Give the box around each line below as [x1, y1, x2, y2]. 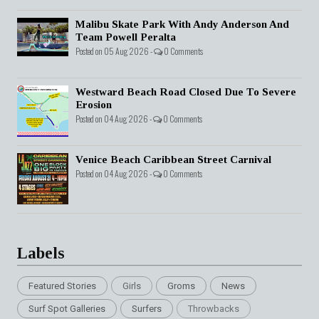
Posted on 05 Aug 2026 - [75, 45, 154, 58]
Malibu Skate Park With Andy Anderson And [75, 19, 289, 31]
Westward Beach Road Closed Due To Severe [75, 86, 296, 98]
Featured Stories [28, 281, 96, 292]
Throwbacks [188, 303, 239, 315]
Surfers [132, 303, 162, 315]
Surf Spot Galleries [28, 303, 105, 315]
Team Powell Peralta [75, 31, 176, 43]
